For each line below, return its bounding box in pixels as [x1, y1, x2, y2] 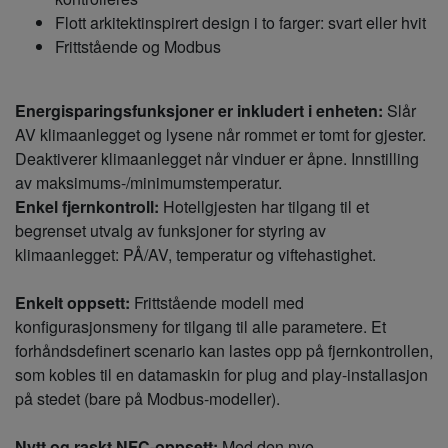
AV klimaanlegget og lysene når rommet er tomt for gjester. [15, 122, 426, 146]
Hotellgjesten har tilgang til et [159, 194, 369, 218]
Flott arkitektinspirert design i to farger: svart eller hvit [55, 10, 426, 34]
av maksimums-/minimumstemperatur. [15, 170, 282, 194]
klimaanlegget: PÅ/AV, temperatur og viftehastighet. [15, 242, 376, 266]
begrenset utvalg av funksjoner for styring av [15, 218, 326, 242]
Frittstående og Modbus [55, 34, 221, 58]
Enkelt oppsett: [15, 290, 130, 314]
